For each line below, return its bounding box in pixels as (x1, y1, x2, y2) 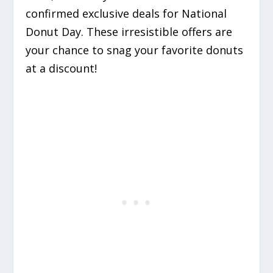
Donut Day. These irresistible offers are (26, 24, 233, 40)
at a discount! (26, 61, 97, 76)
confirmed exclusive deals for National (26, 6, 227, 21)
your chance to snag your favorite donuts (26, 43, 244, 58)
